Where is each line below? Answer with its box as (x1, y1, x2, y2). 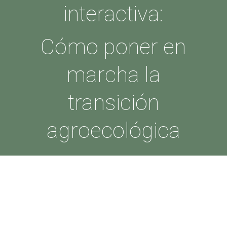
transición (67, 90, 159, 116)
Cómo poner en (41, 34, 186, 60)
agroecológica (46, 118, 180, 143)
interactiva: (63, 1, 164, 27)
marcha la (66, 62, 161, 88)
